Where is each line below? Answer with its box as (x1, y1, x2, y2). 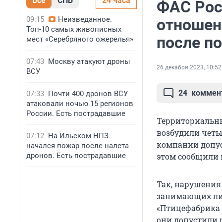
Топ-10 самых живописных (26, 25, 121, 34)
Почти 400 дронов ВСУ (48, 89, 128, 98)
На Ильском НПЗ (48, 131, 109, 140)
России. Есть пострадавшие (26, 109, 125, 118)
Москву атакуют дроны (48, 57, 130, 66)
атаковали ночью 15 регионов (26, 99, 133, 108)
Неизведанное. (58, 15, 112, 24)
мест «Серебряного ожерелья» (26, 35, 133, 44)
